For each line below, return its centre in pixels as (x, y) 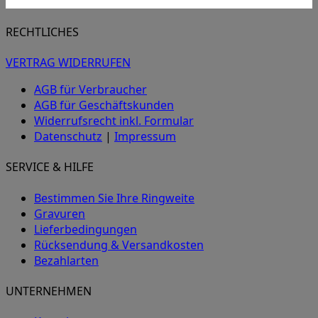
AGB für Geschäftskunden (104, 105)
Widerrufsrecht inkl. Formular (114, 121)
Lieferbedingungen (86, 229)
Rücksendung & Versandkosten (119, 245)
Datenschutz (68, 136)
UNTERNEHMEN (49, 291)
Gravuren (60, 213)
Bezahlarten (66, 260)
